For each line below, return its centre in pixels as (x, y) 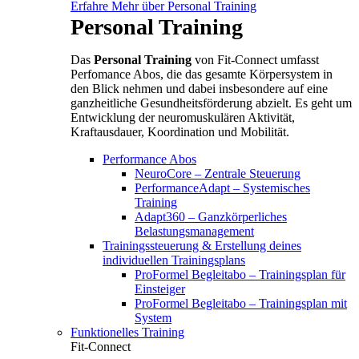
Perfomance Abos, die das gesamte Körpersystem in (202, 75)
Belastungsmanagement (194, 232)
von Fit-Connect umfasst (255, 60)
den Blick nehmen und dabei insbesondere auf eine (199, 89)
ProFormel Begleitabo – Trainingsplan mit (241, 304)
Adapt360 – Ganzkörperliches (211, 217)
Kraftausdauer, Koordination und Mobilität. (180, 132)
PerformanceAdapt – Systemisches (222, 188)
